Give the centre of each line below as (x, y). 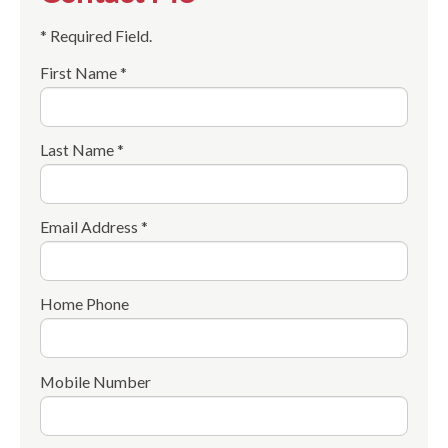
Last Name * (82, 150)
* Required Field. (96, 36)
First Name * (83, 73)
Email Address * (94, 227)
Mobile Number (95, 381)
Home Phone (84, 304)
